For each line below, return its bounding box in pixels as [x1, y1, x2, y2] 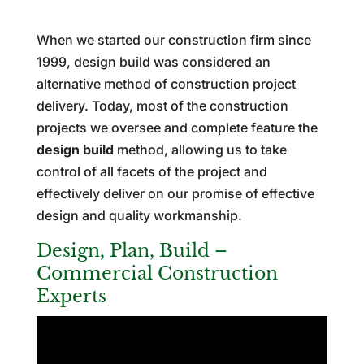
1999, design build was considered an [36, 53, 271, 70]
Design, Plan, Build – [36, 239, 227, 262]
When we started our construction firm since [36, 31, 311, 48]
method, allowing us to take [113, 141, 287, 158]
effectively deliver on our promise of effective [36, 184, 314, 201]
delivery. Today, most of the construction [36, 97, 288, 114]
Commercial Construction [36, 262, 278, 284]
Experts [36, 284, 106, 307]
